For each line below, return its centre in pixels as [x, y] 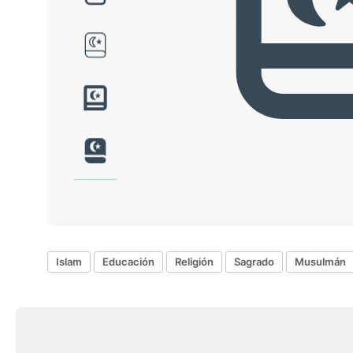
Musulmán [320, 262]
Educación [128, 262]
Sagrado [254, 262]
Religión [194, 262]
